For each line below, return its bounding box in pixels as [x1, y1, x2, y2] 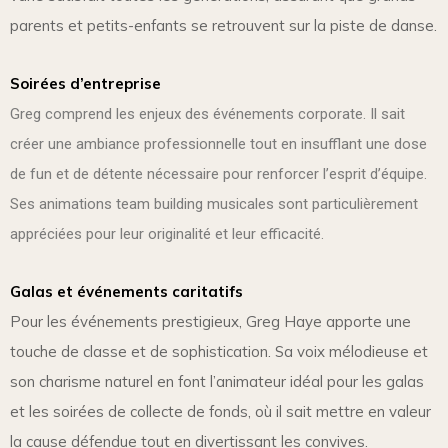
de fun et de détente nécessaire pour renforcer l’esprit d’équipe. [10, 164, 427, 183]
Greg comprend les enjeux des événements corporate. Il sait [10, 104, 405, 123]
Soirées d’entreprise [10, 73, 161, 93]
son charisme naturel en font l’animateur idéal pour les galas [10, 371, 424, 391]
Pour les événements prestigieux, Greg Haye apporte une [10, 311, 411, 331]
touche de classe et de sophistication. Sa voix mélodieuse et [10, 341, 428, 361]
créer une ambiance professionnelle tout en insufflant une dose [10, 134, 427, 153]
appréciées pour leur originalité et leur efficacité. [10, 224, 324, 243]
